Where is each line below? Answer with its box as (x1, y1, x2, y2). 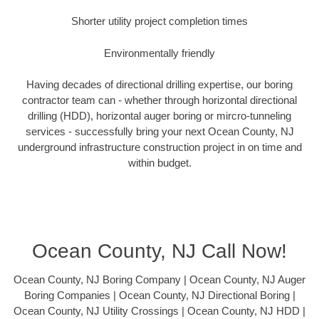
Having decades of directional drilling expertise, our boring (26, 78, 293, 91)
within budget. (127, 157, 192, 169)
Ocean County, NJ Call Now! (32, 239, 287, 262)
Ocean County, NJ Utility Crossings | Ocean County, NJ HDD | (14, 304, 305, 317)
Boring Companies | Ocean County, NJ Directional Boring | (23, 288, 296, 301)
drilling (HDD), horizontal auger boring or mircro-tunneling (28, 110, 291, 122)
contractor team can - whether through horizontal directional (22, 94, 297, 107)
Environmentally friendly (104, 46, 215, 59)
